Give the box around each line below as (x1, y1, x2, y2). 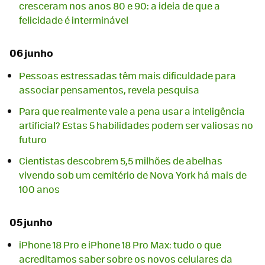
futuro (19, 132, 47, 147)
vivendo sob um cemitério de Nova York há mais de (19, 168, 247, 182)
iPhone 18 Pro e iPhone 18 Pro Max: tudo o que (19, 238, 221, 252)
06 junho (9, 44, 53, 60)
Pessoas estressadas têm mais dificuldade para (19, 69, 236, 83)
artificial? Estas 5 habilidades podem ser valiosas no (19, 118, 253, 132)
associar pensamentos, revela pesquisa (19, 83, 199, 97)
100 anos (19, 182, 60, 196)
